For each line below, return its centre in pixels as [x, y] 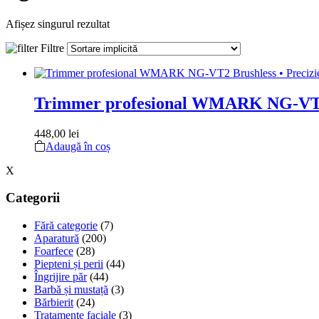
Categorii [33, 198]
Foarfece [54, 251]
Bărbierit [54, 303]
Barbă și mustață [71, 290]
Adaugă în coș [78, 146]
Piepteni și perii [69, 264]
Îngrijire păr [61, 277]
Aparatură [57, 239]
